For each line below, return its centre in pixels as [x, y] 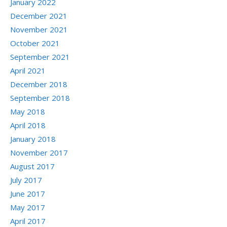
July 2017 [26, 180]
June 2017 [28, 194]
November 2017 [39, 153]
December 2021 [39, 16]
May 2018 [28, 112]
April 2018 [28, 125]
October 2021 [35, 43]
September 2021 [40, 57]
